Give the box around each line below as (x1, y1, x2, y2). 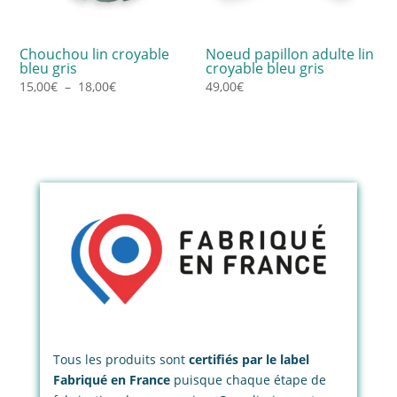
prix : (115, 123, 146, 141)
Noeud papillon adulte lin (206, 44, 375, 65)
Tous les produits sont (52, 351, 189, 369)
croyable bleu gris (206, 58, 325, 79)
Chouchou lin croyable (19, 44, 170, 65)
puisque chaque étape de (169, 371, 326, 389)
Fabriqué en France (52, 371, 170, 389)
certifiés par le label (188, 351, 309, 369)
